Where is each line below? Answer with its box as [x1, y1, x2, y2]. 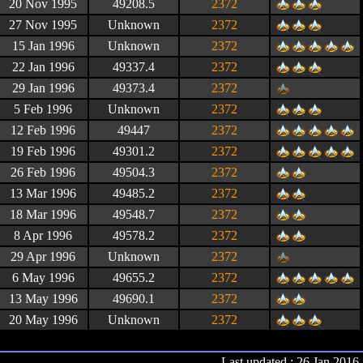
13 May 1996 [8, 292, 78, 305]
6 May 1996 [11, 271, 75, 284]
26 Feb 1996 [11, 165, 75, 179]
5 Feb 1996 [14, 102, 72, 116]
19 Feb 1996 [11, 144, 75, 158]
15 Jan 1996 [11, 39, 75, 53]
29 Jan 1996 [11, 81, 75, 95]
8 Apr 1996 [14, 228, 72, 242]
